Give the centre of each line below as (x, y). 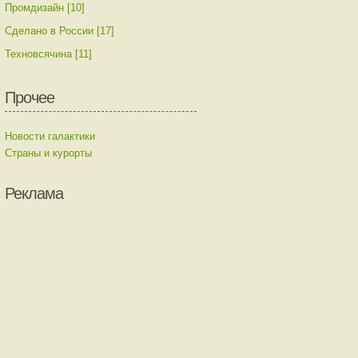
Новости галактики (50, 136)
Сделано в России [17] (60, 31)
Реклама (34, 193)
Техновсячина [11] (48, 54)
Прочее (30, 97)
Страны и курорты (48, 153)
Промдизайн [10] (45, 8)
